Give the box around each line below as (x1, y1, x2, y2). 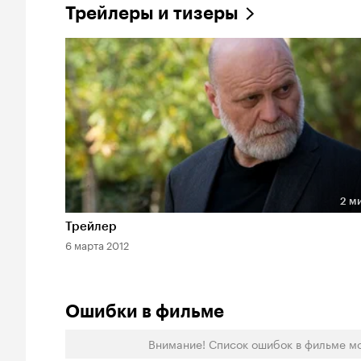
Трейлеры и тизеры (65, 2, 239, 25)
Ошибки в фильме (65, 301, 224, 323)
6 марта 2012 (65, 236, 129, 253)
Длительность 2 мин (72, 205, 195, 226)
